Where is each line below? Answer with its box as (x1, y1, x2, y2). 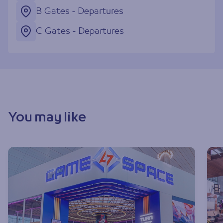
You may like (8, 110, 86, 126)
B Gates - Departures (36, 5, 123, 17)
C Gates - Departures (36, 25, 124, 37)
